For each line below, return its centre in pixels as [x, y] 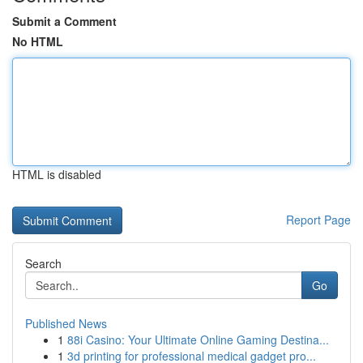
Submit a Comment [64, 21]
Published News [66, 323]
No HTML [38, 41]
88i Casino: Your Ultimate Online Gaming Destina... [198, 340]
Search [43, 263]
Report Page [318, 220]
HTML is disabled [57, 174]
